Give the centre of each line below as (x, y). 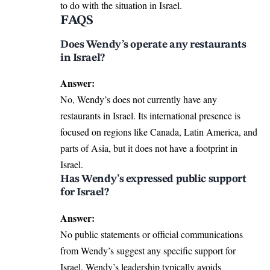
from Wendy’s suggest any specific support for (148, 250)
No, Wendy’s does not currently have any (139, 99)
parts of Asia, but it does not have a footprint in (149, 148)
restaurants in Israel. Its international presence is (150, 116)
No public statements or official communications (152, 234)
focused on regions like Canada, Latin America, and (159, 132)
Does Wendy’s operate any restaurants (153, 45)
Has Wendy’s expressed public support (153, 179)
